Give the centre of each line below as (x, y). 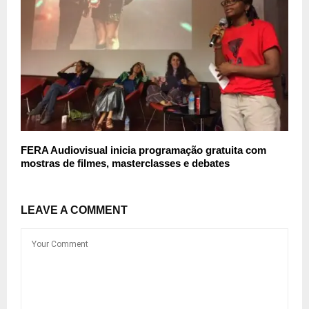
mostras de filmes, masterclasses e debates (125, 163)
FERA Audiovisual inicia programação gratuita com (143, 150)
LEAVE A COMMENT (74, 210)
